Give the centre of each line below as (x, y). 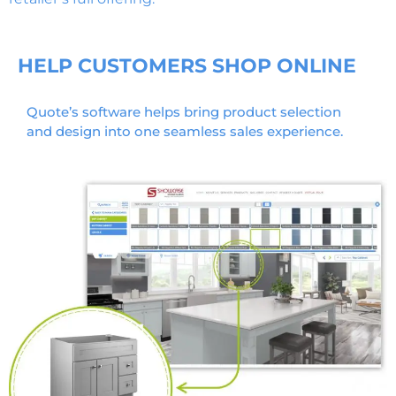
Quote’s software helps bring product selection (184, 112)
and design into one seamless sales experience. (185, 132)
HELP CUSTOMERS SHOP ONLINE (187, 66)
